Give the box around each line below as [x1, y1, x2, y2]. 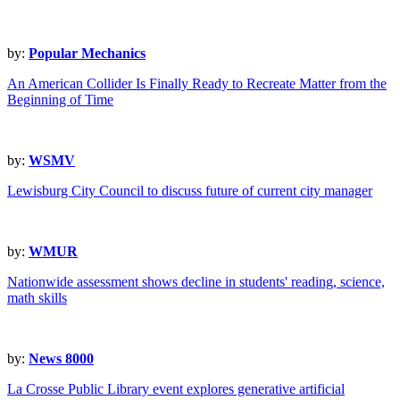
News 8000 [29, 351, 94, 367]
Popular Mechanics [29, 46, 146, 62]
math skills [7, 290, 67, 306]
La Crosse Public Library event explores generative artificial [7, 381, 345, 397]
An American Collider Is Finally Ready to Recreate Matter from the [7, 76, 387, 92]
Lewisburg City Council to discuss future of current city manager [7, 183, 372, 199]
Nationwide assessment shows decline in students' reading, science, [7, 274, 385, 290]
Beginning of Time [7, 92, 113, 108]
